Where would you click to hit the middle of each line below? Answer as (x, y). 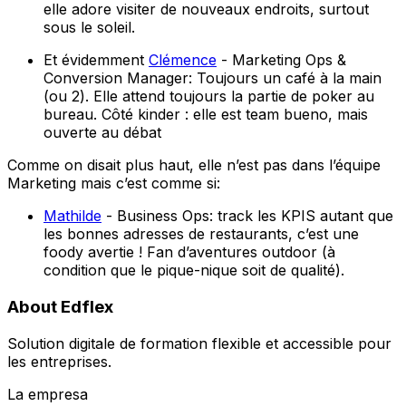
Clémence (183, 60)
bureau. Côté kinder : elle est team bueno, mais (206, 115)
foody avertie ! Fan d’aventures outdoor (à (189, 252)
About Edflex (60, 306)
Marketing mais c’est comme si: (114, 184)
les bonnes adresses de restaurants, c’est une (201, 234)
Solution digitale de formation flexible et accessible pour (199, 343)
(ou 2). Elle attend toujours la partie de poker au (209, 97)
